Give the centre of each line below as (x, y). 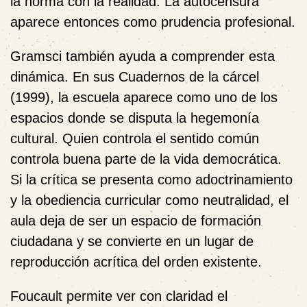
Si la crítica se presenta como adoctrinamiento (151, 179)
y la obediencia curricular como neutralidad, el (149, 200)
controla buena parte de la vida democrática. (146, 159)
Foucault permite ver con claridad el (119, 296)
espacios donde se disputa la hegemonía (135, 118)
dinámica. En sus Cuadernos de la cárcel (135, 76)
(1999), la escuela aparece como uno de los (144, 97)
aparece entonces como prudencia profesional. (153, 22)
